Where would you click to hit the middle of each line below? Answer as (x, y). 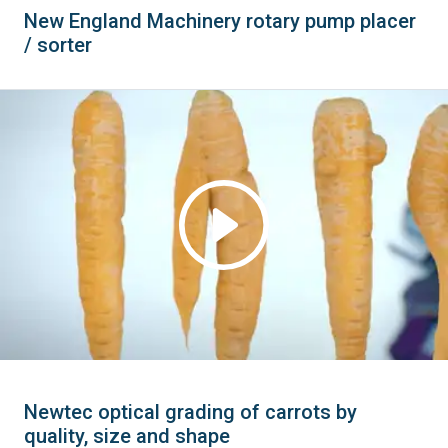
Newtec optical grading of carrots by (190, 411)
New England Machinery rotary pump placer (220, 20)
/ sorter (58, 44)
